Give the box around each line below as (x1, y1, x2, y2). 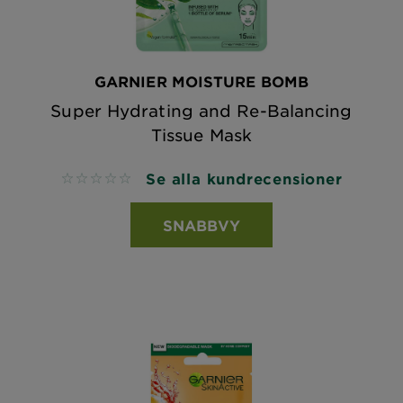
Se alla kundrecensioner (146, 169, 343, 187)
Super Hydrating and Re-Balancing (50, 101, 353, 121)
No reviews (60, 171, 139, 188)
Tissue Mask (150, 125, 253, 145)
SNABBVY (163, 216, 240, 234)
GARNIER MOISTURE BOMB (94, 72, 309, 90)
